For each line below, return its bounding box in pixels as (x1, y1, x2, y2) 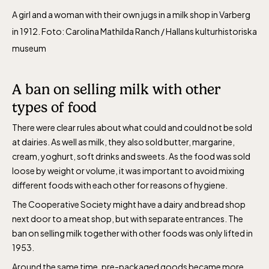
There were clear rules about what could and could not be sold (12, 121, 252, 133)
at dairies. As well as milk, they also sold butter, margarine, (12, 136, 235, 147)
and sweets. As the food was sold (119, 150, 250, 162)
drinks (95, 150, 119, 162)
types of (12, 98, 64, 116)
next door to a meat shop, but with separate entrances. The (12, 213, 243, 224)
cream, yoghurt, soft (12, 150, 95, 162)
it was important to (119, 165, 195, 176)
